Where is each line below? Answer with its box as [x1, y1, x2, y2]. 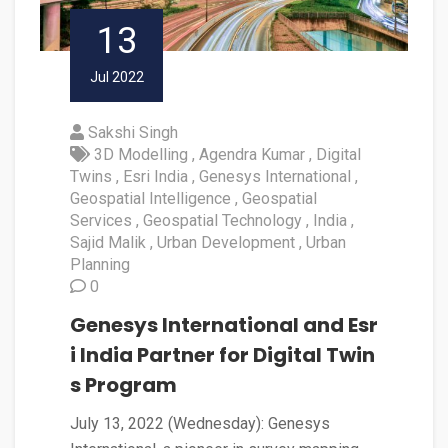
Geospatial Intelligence [70, 189, 231, 209]
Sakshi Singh [88, 123, 178, 143]
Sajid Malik [70, 233, 146, 253]
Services [70, 211, 132, 231]
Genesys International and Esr [70, 311, 378, 340]
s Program [70, 371, 177, 400]
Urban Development [157, 233, 295, 253]
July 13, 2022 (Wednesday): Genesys [70, 414, 330, 434]
